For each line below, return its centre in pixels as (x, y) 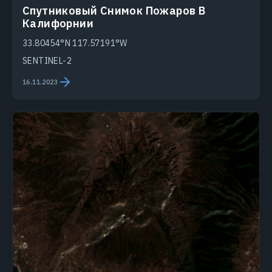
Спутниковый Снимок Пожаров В (114, 11)
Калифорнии (58, 24)
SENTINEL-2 (47, 61)
